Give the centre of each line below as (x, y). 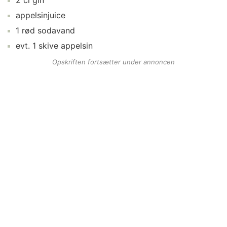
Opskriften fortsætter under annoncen (113, 62)
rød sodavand (48, 30)
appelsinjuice (41, 15)
